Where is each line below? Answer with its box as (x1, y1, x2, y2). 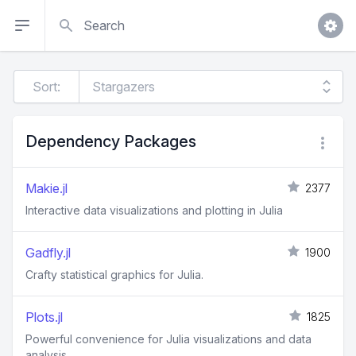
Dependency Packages (25, 132, 196, 151)
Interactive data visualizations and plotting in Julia (25, 203, 283, 217)
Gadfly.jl (25, 245, 71, 261)
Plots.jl (25, 309, 63, 325)
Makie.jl (25, 180, 68, 196)
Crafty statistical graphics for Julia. (25, 268, 203, 281)
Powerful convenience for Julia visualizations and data (25, 332, 311, 346)
